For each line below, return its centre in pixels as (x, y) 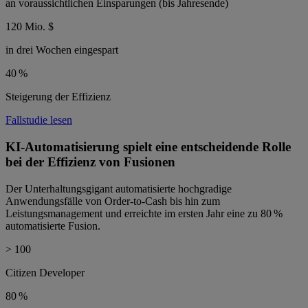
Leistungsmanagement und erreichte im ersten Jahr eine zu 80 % (144, 213)
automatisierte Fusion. (53, 225)
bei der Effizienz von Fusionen (90, 162)
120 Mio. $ (30, 27)
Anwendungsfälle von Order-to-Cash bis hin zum (113, 201)
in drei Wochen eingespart (62, 50)
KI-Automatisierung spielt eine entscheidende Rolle (148, 147)
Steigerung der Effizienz (58, 97)
